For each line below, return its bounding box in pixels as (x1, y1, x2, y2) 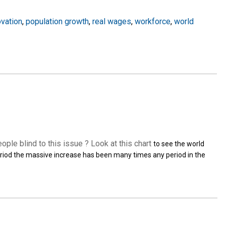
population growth (26, 16, 89, 26)
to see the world (153, 139, 204, 148)
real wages (92, 16, 131, 26)
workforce (135, 16, 171, 26)
